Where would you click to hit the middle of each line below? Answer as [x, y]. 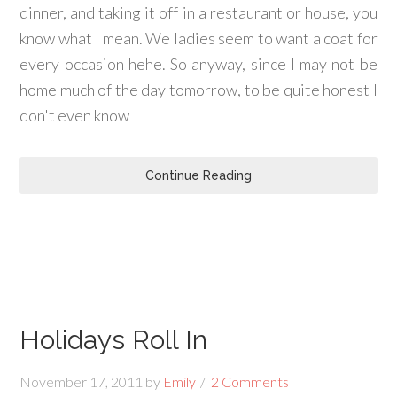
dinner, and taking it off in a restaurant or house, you [198, 12]
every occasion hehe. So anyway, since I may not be [198, 64]
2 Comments [250, 381]
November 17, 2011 [82, 381]
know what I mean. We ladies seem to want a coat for [198, 38]
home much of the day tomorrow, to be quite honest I [198, 90]
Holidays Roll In [114, 340]
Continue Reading [198, 175]
